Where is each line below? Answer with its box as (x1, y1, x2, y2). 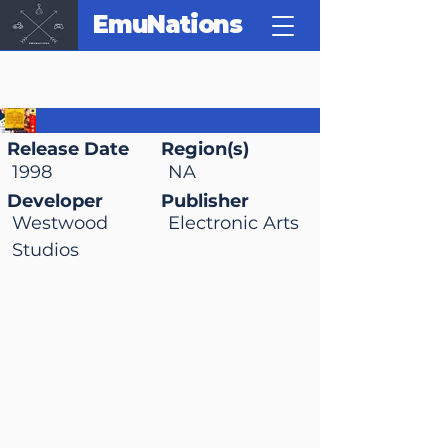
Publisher (161, 190, 249, 212)
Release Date (7, 138, 129, 160)
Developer (7, 190, 103, 212)
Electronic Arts (168, 212, 299, 234)
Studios (12, 239, 79, 261)
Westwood (12, 212, 108, 234)
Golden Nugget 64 (43, 107, 239, 130)
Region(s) (161, 138, 249, 160)
